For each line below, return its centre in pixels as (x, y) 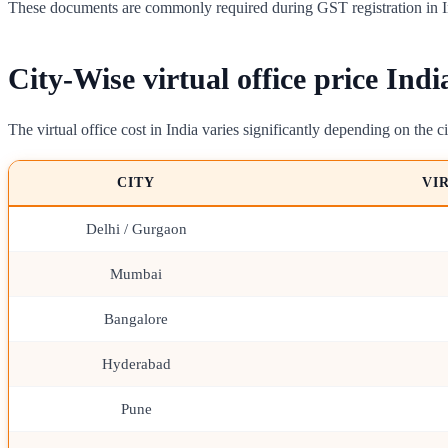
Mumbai (136, 273)
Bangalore (136, 318)
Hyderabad (136, 363)
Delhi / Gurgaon (136, 228)
